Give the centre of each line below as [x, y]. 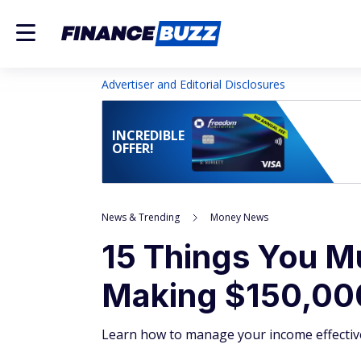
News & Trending [141, 217]
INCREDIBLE [148, 135]
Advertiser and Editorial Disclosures [193, 84]
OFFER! [133, 148]
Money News [239, 217]
